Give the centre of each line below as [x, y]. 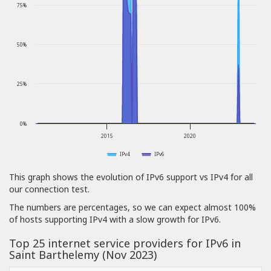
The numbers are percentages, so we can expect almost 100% [132, 207]
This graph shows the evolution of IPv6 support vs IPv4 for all [131, 177]
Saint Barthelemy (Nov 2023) [83, 255]
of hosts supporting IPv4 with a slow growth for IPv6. [115, 220]
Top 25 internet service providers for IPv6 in [125, 243]
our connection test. [49, 189]
